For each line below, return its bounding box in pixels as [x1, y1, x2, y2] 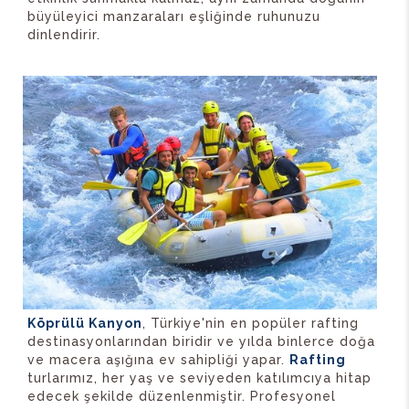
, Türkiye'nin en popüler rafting [142, 316, 359, 331]
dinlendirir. [27, 26, 100, 42]
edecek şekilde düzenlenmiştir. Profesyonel [27, 389, 336, 404]
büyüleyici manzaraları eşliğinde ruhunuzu [27, 8, 320, 24]
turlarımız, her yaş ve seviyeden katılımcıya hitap [27, 371, 372, 386]
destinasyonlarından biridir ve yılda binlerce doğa [27, 334, 375, 350]
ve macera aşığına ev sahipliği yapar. [27, 352, 289, 368]
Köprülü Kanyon [27, 316, 142, 331]
